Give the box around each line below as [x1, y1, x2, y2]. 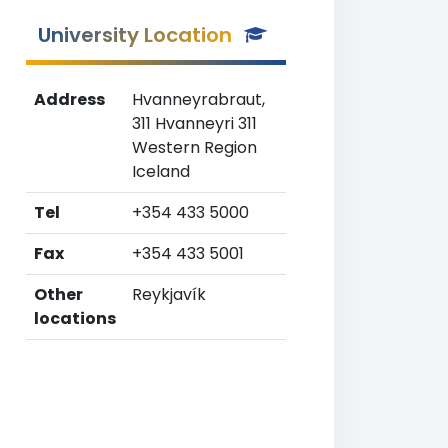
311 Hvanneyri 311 [132, 112, 257, 135]
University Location [38, 21, 232, 49]
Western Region [132, 136, 257, 159]
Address [34, 88, 105, 111]
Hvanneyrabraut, [132, 88, 265, 111]
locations [34, 307, 116, 330]
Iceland [132, 160, 190, 183]
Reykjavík [132, 283, 206, 306]
